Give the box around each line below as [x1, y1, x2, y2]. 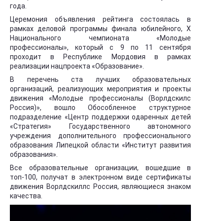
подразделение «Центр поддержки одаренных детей [10, 113, 191, 121]
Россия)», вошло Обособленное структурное [10, 104, 191, 111]
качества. [10, 192, 42, 200]
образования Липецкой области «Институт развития [10, 141, 191, 149]
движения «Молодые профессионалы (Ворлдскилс [10, 94, 191, 102]
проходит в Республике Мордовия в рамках [10, 53, 191, 61]
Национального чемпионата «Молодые [10, 34, 191, 42]
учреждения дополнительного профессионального [10, 132, 191, 140]
